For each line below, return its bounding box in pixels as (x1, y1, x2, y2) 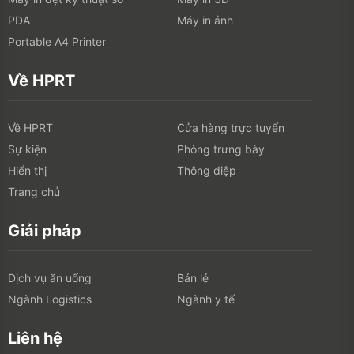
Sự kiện (8, 142, 47, 156)
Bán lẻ (177, 271, 209, 285)
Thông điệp (177, 164, 236, 178)
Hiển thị (8, 164, 47, 178)
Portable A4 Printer (8, 35, 106, 49)
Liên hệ (8, 329, 62, 348)
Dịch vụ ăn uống (8, 271, 92, 285)
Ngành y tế (177, 292, 235, 307)
